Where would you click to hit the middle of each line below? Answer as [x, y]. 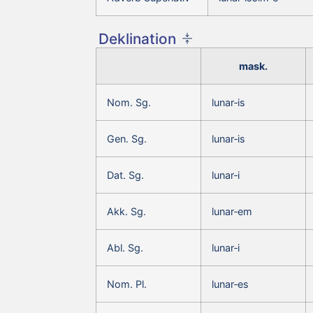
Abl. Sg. [125, 247]
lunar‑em [232, 211]
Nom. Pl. [127, 284]
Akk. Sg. [126, 211]
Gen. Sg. [127, 138]
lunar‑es [230, 284]
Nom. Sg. [129, 102]
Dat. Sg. [125, 175]
